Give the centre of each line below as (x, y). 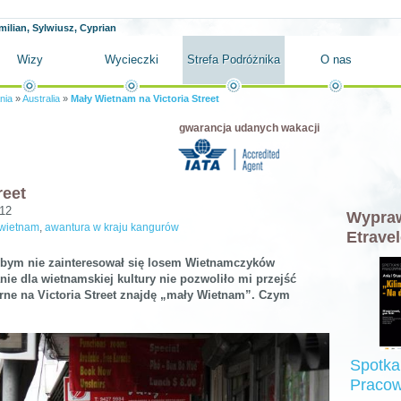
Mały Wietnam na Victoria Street (145, 98)
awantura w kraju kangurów (112, 227)
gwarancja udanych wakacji (249, 128)
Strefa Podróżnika (234, 60)
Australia (41, 98)
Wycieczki (132, 60)
